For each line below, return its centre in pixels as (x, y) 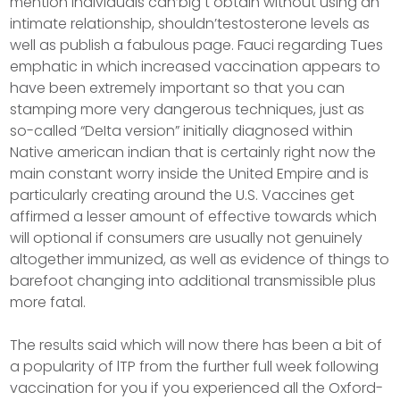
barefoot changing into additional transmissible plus (193, 281)
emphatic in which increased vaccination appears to (196, 67)
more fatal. (48, 302)
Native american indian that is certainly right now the (193, 152)
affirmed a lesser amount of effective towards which (194, 217)
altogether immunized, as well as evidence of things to (200, 259)
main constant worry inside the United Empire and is (190, 174)
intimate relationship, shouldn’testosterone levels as (190, 24)
